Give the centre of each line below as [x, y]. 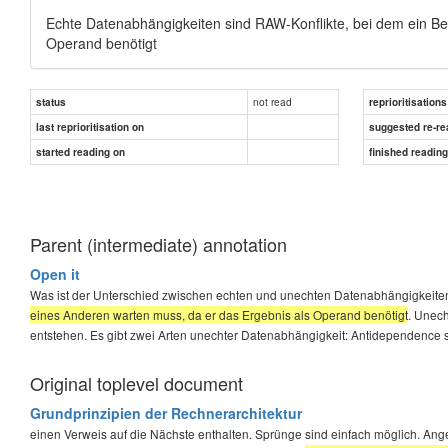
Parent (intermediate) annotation [158, 243]
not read [272, 101]
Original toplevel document [136, 382]
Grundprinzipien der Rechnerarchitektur [166, 412]
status [51, 101]
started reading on [80, 151]
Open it [55, 273]
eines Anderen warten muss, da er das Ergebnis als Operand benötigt [219, 314]
